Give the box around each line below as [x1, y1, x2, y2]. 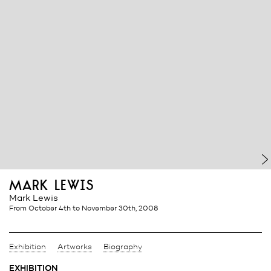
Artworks [57, 241, 92, 252]
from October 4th [13, 203, 73, 212]
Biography [103, 241, 142, 252]
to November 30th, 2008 [73, 203, 158, 212]
